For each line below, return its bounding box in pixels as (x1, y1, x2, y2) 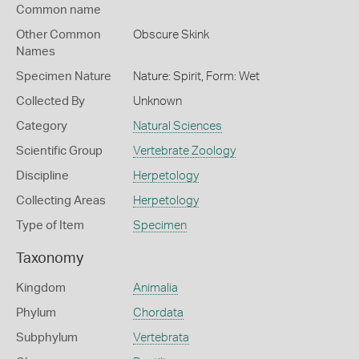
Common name (16, 4, 101, 16)
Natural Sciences (132, 120, 222, 132)
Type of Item (16, 220, 84, 232)
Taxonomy (16, 252, 83, 266)
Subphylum (16, 332, 78, 344)
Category (16, 120, 67, 132)
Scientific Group (16, 145, 103, 157)
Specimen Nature (16, 71, 111, 83)
